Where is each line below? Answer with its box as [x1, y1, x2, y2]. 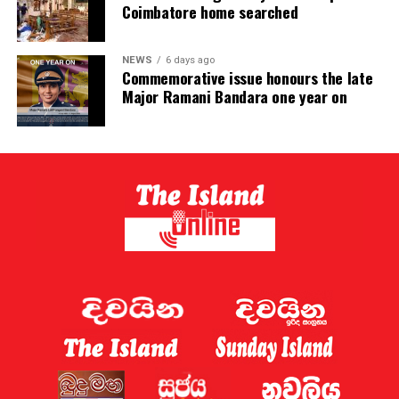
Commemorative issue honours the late [121, 66, 373, 90]
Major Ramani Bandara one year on [121, 85, 347, 109]
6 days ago [165, 54, 215, 67]
